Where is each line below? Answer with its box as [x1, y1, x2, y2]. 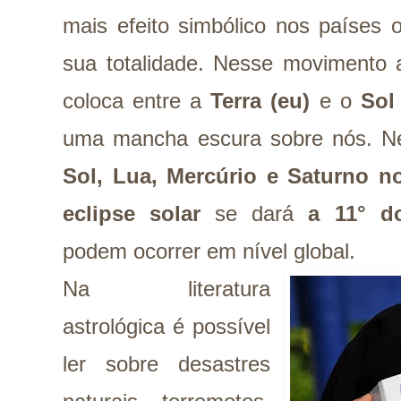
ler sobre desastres [63, 352, 270, 376]
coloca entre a [63, 89, 211, 113]
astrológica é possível [63, 314, 270, 338]
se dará [200, 201, 309, 226]
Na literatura [63, 277, 270, 301]
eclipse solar [63, 201, 201, 226]
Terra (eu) [210, 89, 311, 113]
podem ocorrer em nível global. [63, 239, 355, 263]
